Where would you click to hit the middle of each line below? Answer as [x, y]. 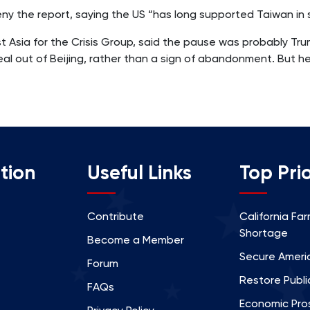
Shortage [263, 232]
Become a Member [136, 239]
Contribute [116, 216]
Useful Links [140, 172]
